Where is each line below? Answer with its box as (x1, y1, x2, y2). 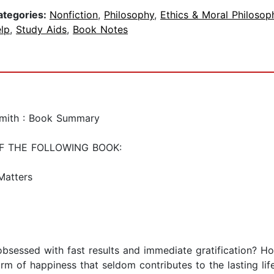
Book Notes (73, 23, 128, 36)
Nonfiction (50, 9, 98, 21)
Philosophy (104, 9, 154, 21)
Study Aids (16, 23, 67, 36)
